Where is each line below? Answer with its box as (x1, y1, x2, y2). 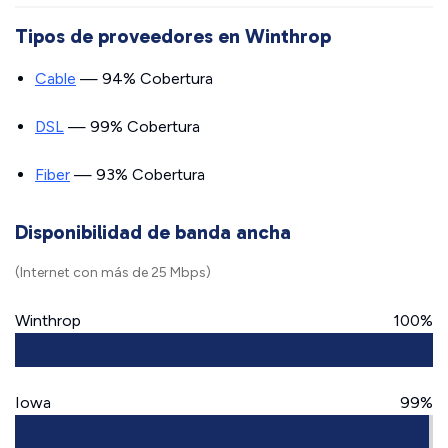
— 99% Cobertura (64, 117, 200, 136)
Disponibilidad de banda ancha (15, 220, 291, 244)
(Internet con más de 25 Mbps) (15, 264, 211, 281)
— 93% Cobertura (70, 165, 205, 184)
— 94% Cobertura (76, 69, 213, 88)
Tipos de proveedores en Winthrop (15, 24, 331, 48)
